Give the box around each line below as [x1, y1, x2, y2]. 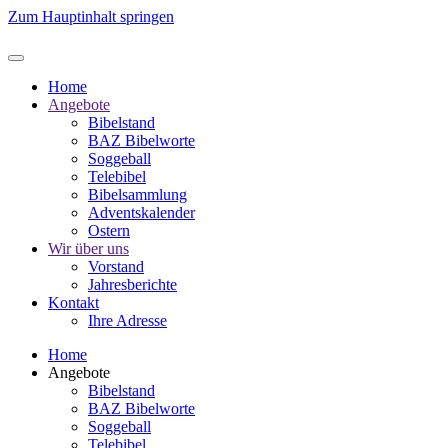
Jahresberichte [88, 276, 177, 293]
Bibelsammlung [88, 186, 187, 203]
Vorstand [88, 258, 144, 275]
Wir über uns [48, 240, 129, 257]
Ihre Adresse [88, 312, 167, 329]
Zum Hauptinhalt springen [8, 8, 174, 25]
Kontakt [48, 294, 99, 311]
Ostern [88, 222, 130, 239]
